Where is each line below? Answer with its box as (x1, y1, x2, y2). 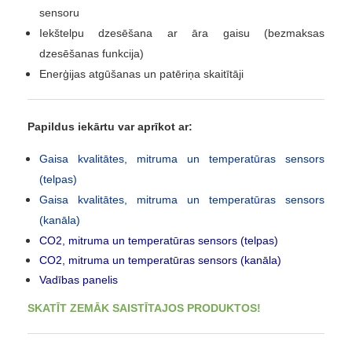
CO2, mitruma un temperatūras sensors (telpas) (39, 234, 278, 247)
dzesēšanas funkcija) (39, 47, 144, 60)
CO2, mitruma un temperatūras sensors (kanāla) (39, 254, 281, 267)
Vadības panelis (39, 273, 118, 287)
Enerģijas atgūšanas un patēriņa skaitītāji (39, 68, 244, 81)
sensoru (39, 6, 79, 20)
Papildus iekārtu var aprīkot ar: (27, 120, 192, 134)
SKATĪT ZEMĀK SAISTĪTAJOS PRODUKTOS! (27, 302, 261, 315)
